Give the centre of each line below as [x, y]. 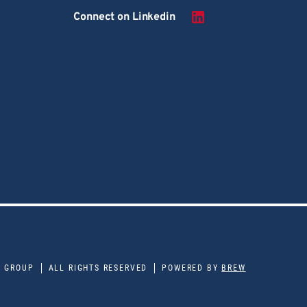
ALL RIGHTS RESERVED [98, 268]
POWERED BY [192, 268]
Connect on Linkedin [124, 17]
